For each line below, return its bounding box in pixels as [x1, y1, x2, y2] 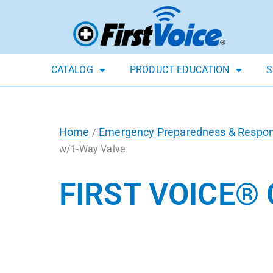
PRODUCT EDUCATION [129, 64, 230, 76]
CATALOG [51, 64, 93, 76]
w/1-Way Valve [59, 143, 126, 155]
